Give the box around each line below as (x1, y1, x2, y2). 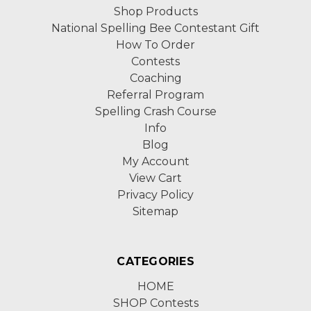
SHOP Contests (112, 296, 199, 310)
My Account (121, 155, 190, 168)
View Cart (129, 171, 182, 185)
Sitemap (133, 205, 178, 218)
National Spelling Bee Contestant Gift (51, 22, 260, 35)
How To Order (116, 38, 195, 51)
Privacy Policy (117, 188, 194, 201)
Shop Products (113, 5, 198, 18)
